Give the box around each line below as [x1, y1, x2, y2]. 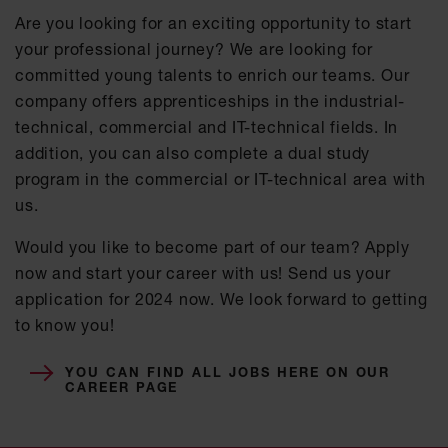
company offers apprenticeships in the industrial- [15, 91, 406, 112]
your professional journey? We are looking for [15, 39, 373, 60]
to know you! [15, 315, 115, 336]
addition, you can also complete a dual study [15, 143, 371, 164]
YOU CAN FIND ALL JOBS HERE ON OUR [65, 364, 391, 381]
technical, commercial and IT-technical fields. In [15, 117, 399, 138]
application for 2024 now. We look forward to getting [15, 289, 428, 310]
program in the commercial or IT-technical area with [15, 169, 426, 190]
